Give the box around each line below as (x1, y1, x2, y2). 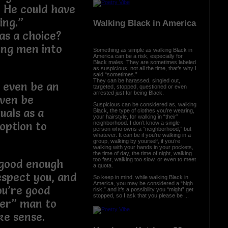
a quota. (93, 162, 113, 168)
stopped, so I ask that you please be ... (93, 192, 189, 198)
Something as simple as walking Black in (93, 46, 192, 53)
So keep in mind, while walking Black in (93, 174, 188, 180)
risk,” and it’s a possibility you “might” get (93, 186, 193, 192)
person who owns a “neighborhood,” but (93, 125, 191, 132)
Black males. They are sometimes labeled (93, 59, 196, 65)
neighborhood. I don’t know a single (93, 119, 180, 126)
